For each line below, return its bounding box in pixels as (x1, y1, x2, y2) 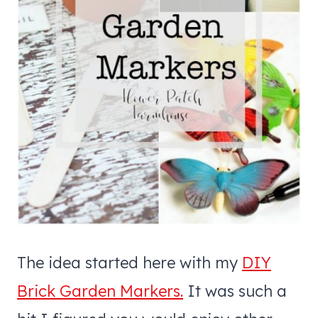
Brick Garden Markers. (17, 280, 183, 301)
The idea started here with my (17, 252, 242, 273)
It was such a (183, 280, 287, 301)
